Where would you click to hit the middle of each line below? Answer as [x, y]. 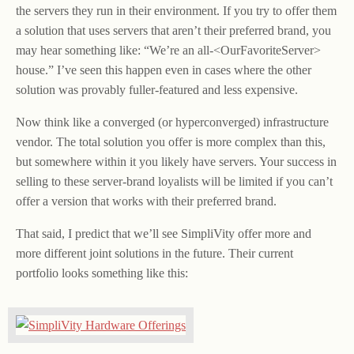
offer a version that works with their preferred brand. [146, 201]
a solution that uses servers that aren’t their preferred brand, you [173, 31]
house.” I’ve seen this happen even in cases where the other [164, 70]
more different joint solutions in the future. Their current [154, 254]
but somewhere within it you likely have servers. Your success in [176, 162]
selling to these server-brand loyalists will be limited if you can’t [174, 182]
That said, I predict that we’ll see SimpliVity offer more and [164, 234]
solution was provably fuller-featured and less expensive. [157, 90]
